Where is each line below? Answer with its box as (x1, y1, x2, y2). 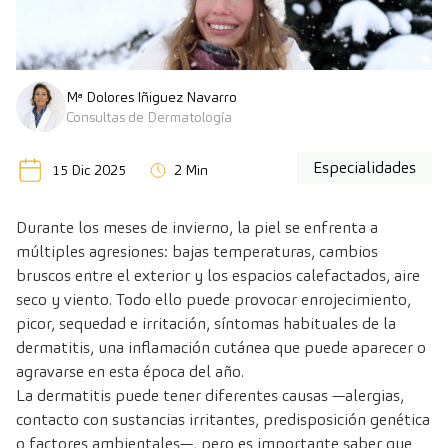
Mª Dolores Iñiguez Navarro (66, 88, 237, 107)
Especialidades (313, 157, 416, 179)
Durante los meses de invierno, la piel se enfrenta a (16, 217, 378, 239)
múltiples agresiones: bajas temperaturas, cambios (16, 241, 378, 263)
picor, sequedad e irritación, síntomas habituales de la (16, 313, 396, 335)
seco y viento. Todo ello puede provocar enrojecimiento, (16, 289, 411, 311)
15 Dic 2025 (52, 161, 126, 180)
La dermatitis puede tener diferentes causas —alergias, (16, 385, 404, 407)
